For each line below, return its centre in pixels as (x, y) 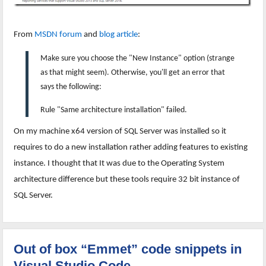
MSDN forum (58, 34)
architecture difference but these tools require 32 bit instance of (127, 179)
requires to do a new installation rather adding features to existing (131, 147)
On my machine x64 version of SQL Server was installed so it (120, 131)
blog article (119, 34)
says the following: (71, 87)
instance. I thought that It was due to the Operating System (119, 163)
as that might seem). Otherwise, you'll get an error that (133, 72)
